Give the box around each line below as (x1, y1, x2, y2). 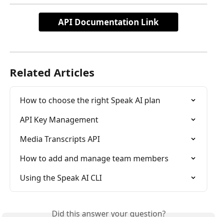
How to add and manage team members (20, 153, 169, 164)
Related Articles (10, 65, 94, 80)
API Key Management (20, 114, 98, 125)
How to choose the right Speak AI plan (20, 95, 160, 106)
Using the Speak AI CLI (20, 172, 102, 184)
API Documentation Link (58, 16, 159, 28)
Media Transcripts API (20, 134, 100, 145)
